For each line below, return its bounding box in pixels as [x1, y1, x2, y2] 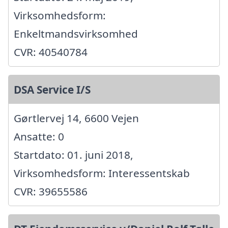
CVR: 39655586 [14, 184, 88, 198]
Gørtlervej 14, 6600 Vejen [14, 110, 139, 125]
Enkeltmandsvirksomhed [14, 26, 138, 41]
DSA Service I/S [14, 82, 91, 97]
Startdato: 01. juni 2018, [14, 147, 133, 162]
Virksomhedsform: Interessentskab [14, 165, 190, 180]
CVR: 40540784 [14, 44, 88, 59]
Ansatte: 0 [14, 129, 64, 144]
